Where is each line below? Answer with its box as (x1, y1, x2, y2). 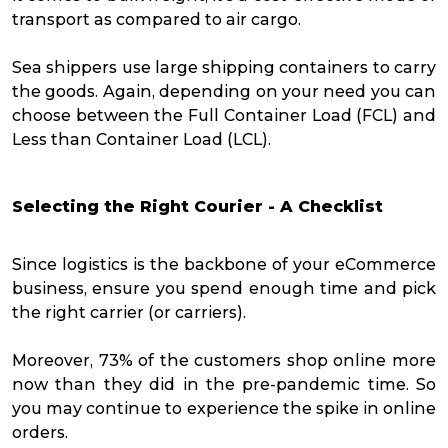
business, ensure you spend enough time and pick (12, 278, 436, 298)
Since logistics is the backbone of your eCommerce (12, 254, 436, 274)
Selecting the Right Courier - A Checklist (12, 196, 383, 216)
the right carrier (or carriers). (12, 302, 250, 322)
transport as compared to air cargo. (12, 9, 305, 29)
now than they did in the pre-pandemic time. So (12, 374, 436, 394)
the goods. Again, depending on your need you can (12, 81, 436, 101)
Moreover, (12, 350, 99, 370)
